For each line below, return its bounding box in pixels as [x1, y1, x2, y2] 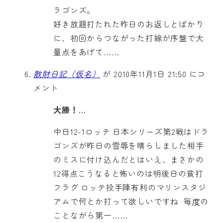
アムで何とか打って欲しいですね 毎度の [53, 195, 209, 207]
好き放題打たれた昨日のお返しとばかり [53, 17, 204, 30]
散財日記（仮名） [33, 67, 101, 80]
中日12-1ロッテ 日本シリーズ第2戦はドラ [53, 125, 209, 137]
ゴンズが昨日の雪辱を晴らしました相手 [53, 139, 204, 151]
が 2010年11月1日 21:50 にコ [100, 67, 206, 80]
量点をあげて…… [53, 45, 119, 58]
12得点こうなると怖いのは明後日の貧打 [53, 167, 204, 179]
